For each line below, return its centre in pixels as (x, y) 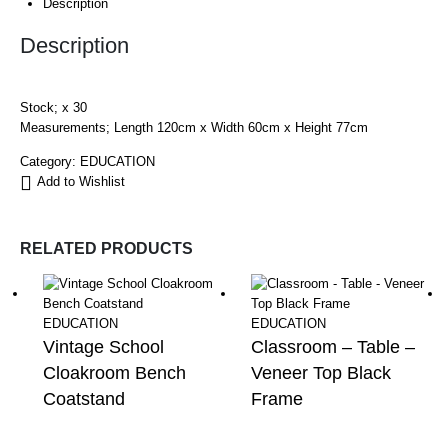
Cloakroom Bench (115, 373)
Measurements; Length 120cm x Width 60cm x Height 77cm (194, 127)
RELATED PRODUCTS (106, 248)
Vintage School (104, 347)
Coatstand (84, 399)
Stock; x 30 (53, 107)
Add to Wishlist (81, 182)
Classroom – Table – (332, 347)
